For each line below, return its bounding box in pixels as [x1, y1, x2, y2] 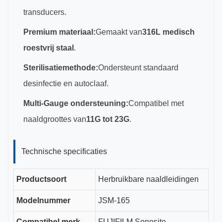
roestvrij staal [23, 44, 74, 52]
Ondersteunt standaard [98, 63, 178, 72]
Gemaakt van [96, 28, 142, 36]
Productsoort [16, 175, 66, 183]
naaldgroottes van [23, 115, 86, 123]
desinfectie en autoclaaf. [23, 79, 109, 88]
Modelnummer [16, 196, 70, 205]
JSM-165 [98, 196, 130, 205]
